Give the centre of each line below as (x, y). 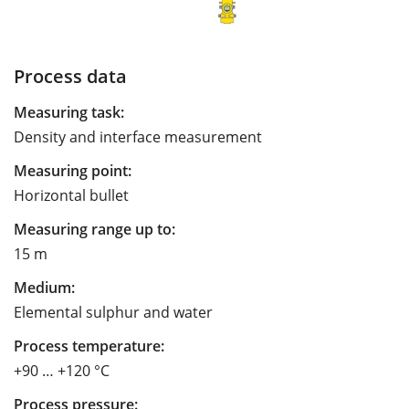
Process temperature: (89, 346)
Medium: (44, 287)
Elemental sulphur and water (113, 312)
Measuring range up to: (94, 229)
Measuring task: (69, 112)
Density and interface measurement (138, 136)
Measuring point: (73, 170)
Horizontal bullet (71, 195)
